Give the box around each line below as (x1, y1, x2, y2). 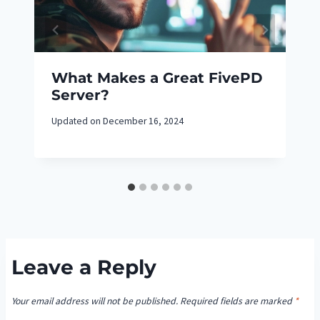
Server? (51, 86, 109, 104)
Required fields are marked (180, 294, 294, 307)
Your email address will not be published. (11, 294, 178, 307)
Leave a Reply (11, 255, 156, 280)
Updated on (51, 114, 101, 127)
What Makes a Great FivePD (51, 69, 263, 87)
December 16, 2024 (103, 114, 184, 127)
